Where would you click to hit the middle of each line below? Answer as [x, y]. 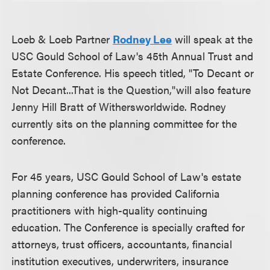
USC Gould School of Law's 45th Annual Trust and [133, 56]
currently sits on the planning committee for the [124, 123]
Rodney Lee [143, 39]
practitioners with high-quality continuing [110, 210]
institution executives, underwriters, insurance [120, 261]
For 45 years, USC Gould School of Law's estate [127, 176]
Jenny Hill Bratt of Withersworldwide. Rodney [119, 106]
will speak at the [212, 39]
